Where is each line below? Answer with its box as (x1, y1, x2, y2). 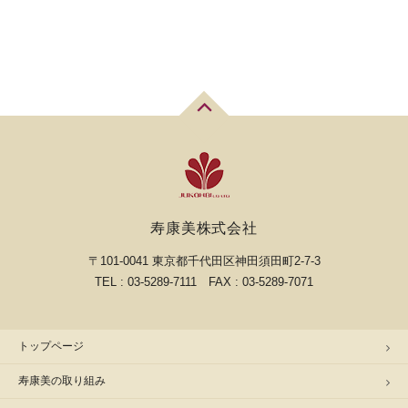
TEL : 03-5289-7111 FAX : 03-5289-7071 (95, 274, 313, 289)
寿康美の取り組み (18, 373, 106, 387)
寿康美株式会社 (150, 219, 258, 236)
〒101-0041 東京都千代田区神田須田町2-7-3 (87, 253, 321, 268)
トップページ (18, 339, 84, 352)
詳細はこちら (163, 72, 240, 86)
